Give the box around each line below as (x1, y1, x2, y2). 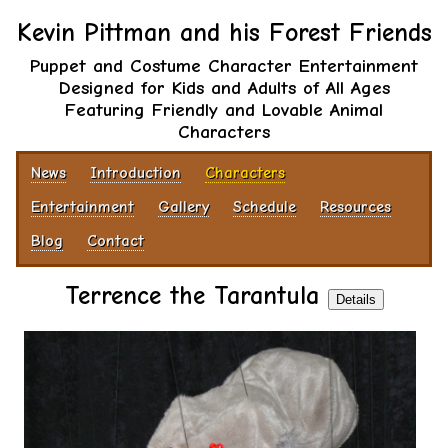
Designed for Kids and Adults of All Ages (58, 77, 390, 99)
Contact (87, 232, 144, 250)
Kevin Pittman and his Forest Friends (16, 18, 432, 47)
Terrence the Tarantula (64, 281, 328, 310)
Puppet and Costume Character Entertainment (30, 55, 418, 77)
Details (335, 292, 376, 307)
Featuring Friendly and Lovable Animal (65, 99, 383, 121)
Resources (320, 198, 391, 216)
